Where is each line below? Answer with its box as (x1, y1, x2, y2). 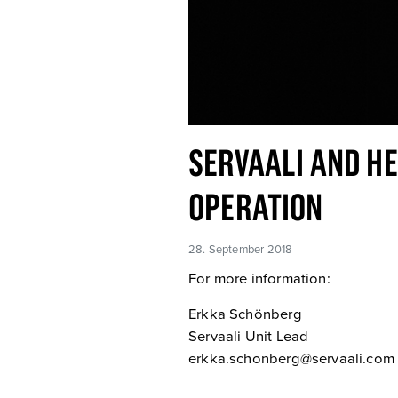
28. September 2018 (188, 243, 293, 257)
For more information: (188, 270, 330, 288)
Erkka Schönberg (188, 305, 302, 323)
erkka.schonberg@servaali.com (188, 349, 395, 368)
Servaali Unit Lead (188, 327, 309, 346)
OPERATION (188, 185, 323, 227)
